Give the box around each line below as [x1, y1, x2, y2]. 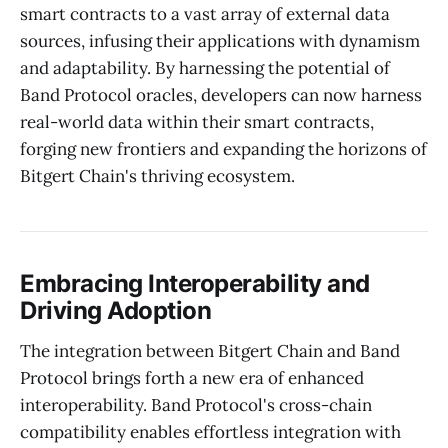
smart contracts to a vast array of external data [20, 3, 390, 26]
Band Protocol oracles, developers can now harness [20, 84, 422, 107]
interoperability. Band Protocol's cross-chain [20, 393, 372, 416]
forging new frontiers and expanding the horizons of [20, 138, 427, 161]
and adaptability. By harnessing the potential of [20, 57, 390, 80]
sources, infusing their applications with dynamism [20, 30, 420, 53]
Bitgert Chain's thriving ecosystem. [20, 165, 295, 188]
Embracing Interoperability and [20, 269, 370, 299]
